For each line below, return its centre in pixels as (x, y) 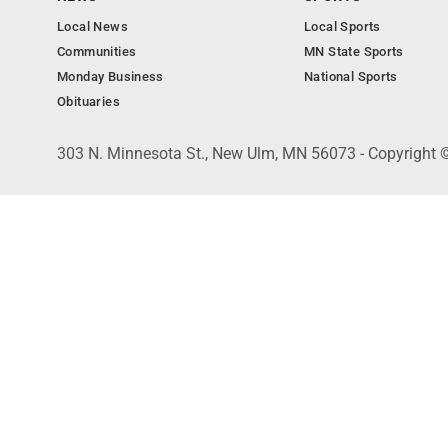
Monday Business (110, 76)
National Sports (351, 76)
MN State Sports (354, 51)
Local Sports (342, 26)
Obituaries (88, 101)
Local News (92, 26)
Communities (97, 51)
